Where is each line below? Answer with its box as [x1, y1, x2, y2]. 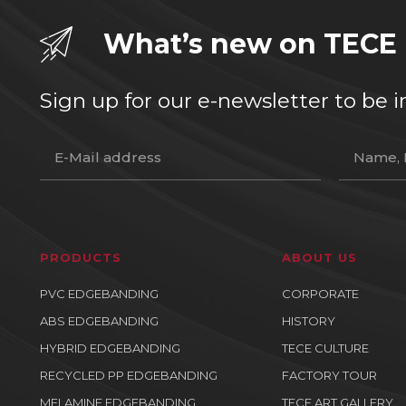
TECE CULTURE [281, 341, 369, 355]
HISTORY [281, 314, 335, 328]
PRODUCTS [40, 250, 121, 265]
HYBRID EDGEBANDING [40, 341, 180, 355]
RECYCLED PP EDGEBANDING [40, 368, 217, 382]
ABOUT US [281, 250, 357, 265]
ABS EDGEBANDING [40, 314, 159, 328]
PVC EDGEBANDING [40, 286, 159, 301]
